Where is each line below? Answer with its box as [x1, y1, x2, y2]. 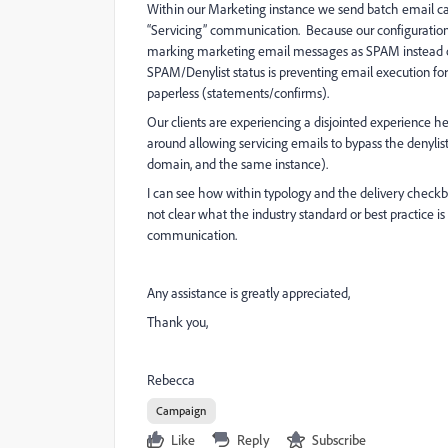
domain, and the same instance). [147, 155, 328, 172]
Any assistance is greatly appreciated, [147, 284, 353, 301]
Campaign [156, 403, 207, 418]
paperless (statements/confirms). [147, 84, 329, 101]
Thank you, [147, 313, 208, 330]
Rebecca [147, 371, 195, 388]
